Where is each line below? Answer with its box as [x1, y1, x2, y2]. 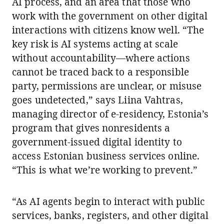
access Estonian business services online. [12, 149, 200, 162]
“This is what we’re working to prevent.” [12, 163, 198, 176]
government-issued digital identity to [12, 135, 182, 148]
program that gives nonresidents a [12, 121, 170, 134]
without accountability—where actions [12, 51, 190, 64]
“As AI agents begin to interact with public [12, 195, 205, 208]
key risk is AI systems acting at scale [12, 37, 178, 50]
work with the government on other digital [12, 9, 208, 22]
